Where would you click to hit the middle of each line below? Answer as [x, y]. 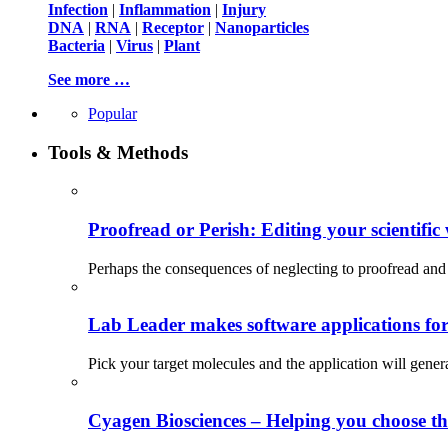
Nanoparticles [262, 27]
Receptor [173, 27]
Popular [112, 113]
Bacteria [76, 45]
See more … [89, 79]
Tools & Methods [118, 152]
